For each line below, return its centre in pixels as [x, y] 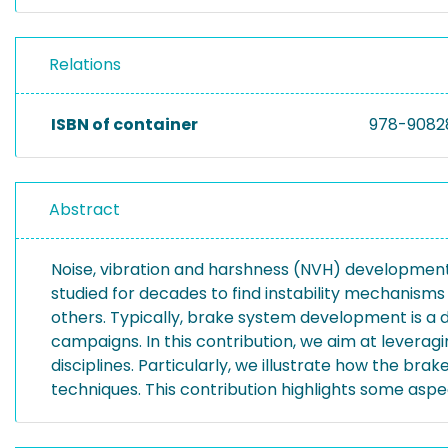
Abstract [84, 209]
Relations [85, 64]
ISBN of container [124, 124]
